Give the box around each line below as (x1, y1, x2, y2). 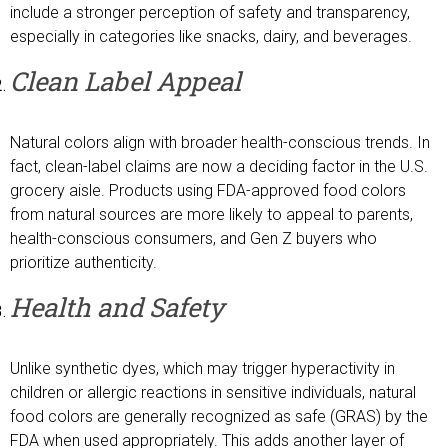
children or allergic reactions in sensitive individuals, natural (10, 383, 416, 403)
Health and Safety (10, 290, 224, 325)
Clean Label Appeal (10, 64, 241, 99)
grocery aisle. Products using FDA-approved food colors (10, 181, 406, 201)
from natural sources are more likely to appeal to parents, (10, 205, 413, 225)
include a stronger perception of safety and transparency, (10, 3, 410, 23)
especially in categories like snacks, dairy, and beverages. (10, 27, 412, 47)
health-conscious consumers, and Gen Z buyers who (10, 229, 377, 249)
